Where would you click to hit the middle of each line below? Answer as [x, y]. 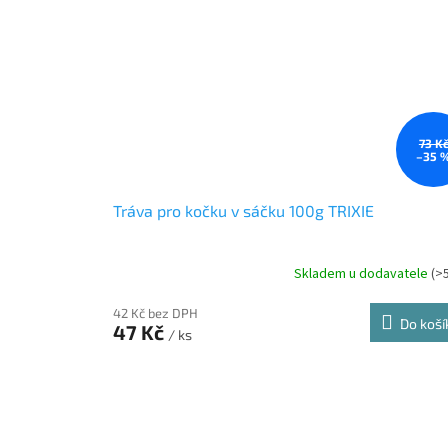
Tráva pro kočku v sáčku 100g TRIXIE [243, 211]
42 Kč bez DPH [155, 313]
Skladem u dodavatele [363, 273]
